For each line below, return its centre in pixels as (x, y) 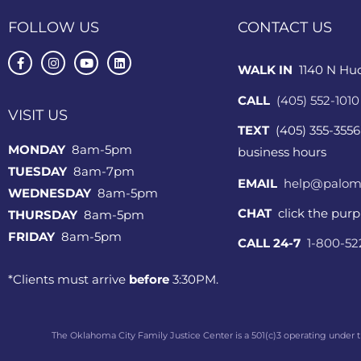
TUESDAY (39, 171)
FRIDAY (33, 236)
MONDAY (37, 149)
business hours (282, 152)
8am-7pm (102, 171)
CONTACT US (285, 27)
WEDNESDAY (51, 193)
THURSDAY (44, 214)
